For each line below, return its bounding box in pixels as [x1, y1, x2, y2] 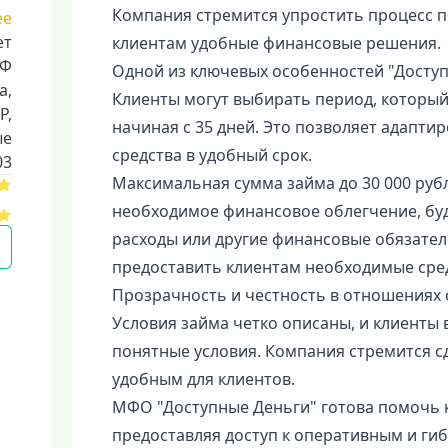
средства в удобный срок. [111, 144, 312, 166]
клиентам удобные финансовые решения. [111, 32, 441, 54]
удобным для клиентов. [111, 368, 295, 390]
